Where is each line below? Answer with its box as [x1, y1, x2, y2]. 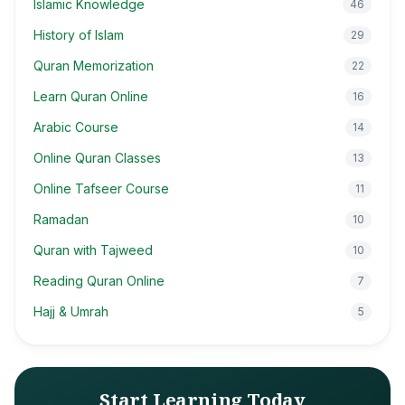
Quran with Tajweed [33, 242, 153, 258]
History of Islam [33, 27, 124, 42]
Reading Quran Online [33, 273, 165, 288]
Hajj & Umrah [33, 304, 108, 319]
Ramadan [33, 212, 89, 227]
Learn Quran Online [33, 89, 148, 104]
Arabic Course [33, 119, 118, 135]
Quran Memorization [33, 58, 154, 73]
